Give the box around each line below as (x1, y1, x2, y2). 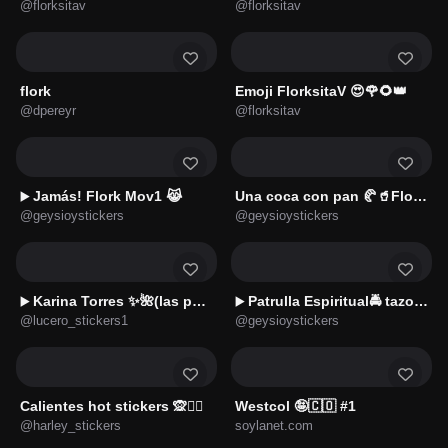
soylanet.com (235, 419, 313, 434)
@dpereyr (20, 103, 76, 118)
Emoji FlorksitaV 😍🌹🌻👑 (235, 82, 407, 99)
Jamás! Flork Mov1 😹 (33, 188, 182, 205)
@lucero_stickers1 (20, 314, 128, 329)
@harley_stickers (20, 419, 121, 434)
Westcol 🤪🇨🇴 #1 (235, 398, 356, 415)
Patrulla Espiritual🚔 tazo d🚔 (248, 293, 414, 310)
